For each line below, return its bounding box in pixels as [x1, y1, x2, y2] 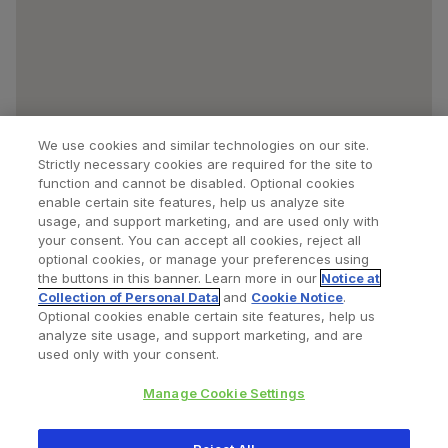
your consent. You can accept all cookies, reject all [38, 232, 362, 248]
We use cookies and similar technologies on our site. [38, 137, 370, 153]
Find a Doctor [111, 255, 192, 271]
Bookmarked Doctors [228, 255, 357, 271]
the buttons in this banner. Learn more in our [38, 270, 322, 286]
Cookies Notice [70, 373, 164, 389]
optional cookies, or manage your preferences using [38, 251, 370, 267]
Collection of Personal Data [38, 289, 220, 305]
